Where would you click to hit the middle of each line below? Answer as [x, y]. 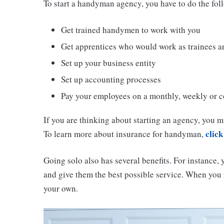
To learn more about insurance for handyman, [124, 134]
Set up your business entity [108, 63]
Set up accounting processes [111, 79]
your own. [61, 188]
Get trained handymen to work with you [131, 30]
